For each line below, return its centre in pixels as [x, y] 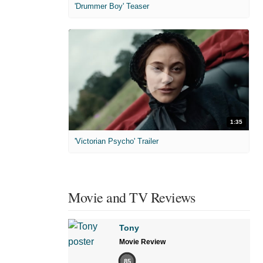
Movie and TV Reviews [131, 198]
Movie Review [142, 242]
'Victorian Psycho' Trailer [117, 141]
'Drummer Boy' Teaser [112, 6]
